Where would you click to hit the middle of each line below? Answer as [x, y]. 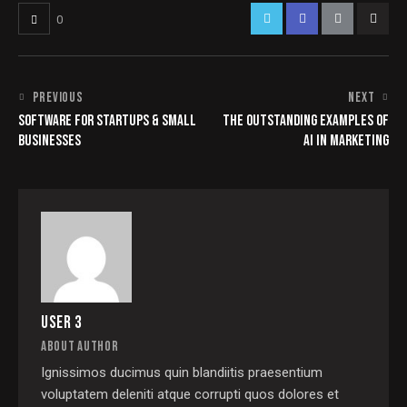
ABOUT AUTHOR [80, 346]
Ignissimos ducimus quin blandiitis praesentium [182, 372]
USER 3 [62, 323]
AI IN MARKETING [346, 141]
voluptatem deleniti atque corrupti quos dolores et [190, 394]
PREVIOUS [58, 98]
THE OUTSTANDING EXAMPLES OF [306, 121]
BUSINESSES [50, 141]
